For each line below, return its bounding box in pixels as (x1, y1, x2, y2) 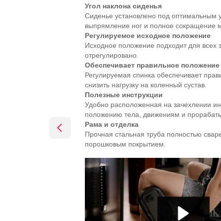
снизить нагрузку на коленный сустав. (85, 81, 207, 89)
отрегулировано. (85, 51, 139, 59)
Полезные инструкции (85, 91, 163, 99)
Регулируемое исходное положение (85, 32, 211, 39)
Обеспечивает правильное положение (85, 61, 220, 69)
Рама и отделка (85, 120, 139, 128)
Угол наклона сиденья (85, 2, 162, 10)
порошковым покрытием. (85, 140, 166, 148)
